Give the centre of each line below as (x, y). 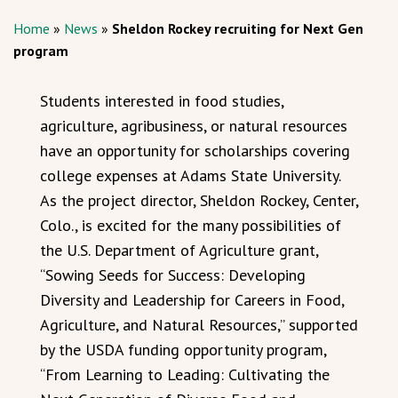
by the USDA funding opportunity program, (183, 349)
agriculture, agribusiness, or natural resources (194, 125)
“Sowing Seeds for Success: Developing (173, 275)
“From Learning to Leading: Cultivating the (185, 374)
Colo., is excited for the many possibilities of (191, 225)
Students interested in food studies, (162, 100)
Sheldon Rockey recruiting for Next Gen (238, 28)
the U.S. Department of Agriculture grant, (179, 250)
